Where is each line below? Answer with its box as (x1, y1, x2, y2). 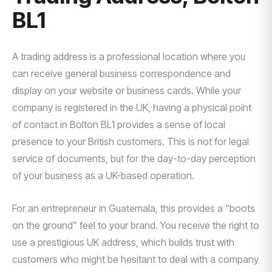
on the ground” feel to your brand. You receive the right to (12, 219, 259, 231)
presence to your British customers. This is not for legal (12, 135, 249, 148)
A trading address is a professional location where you (12, 50, 245, 63)
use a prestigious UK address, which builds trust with (12, 236, 234, 248)
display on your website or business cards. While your (12, 84, 241, 97)
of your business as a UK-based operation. (12, 169, 194, 182)
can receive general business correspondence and (12, 67, 231, 80)
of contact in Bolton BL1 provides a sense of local (12, 118, 225, 131)
